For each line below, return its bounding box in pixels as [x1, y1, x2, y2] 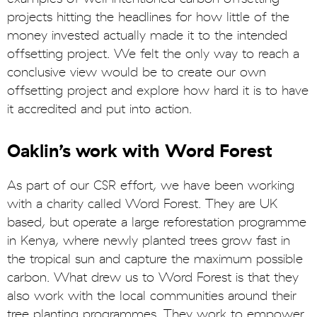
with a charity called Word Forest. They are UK [7, 197, 277, 212]
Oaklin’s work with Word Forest [7, 140, 272, 163]
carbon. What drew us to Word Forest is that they [7, 270, 299, 286]
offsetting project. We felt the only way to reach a [7, 47, 299, 62]
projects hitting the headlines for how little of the [7, 10, 289, 25]
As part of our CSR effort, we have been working [7, 178, 294, 194]
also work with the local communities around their [7, 289, 296, 304]
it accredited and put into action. [7, 102, 200, 117]
